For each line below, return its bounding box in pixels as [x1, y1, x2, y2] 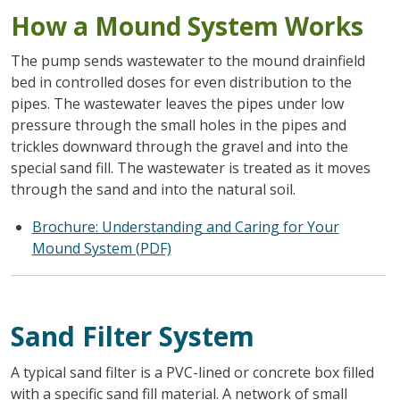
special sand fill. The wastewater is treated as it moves [10, 157, 371, 178]
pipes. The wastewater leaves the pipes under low [10, 93, 344, 113]
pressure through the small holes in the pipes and [10, 114, 346, 135]
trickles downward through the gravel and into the [10, 136, 348, 156]
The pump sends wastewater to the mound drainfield [10, 50, 365, 71]
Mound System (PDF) [31, 237, 171, 258]
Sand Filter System [10, 317, 254, 354]
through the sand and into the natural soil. [10, 179, 296, 199]
